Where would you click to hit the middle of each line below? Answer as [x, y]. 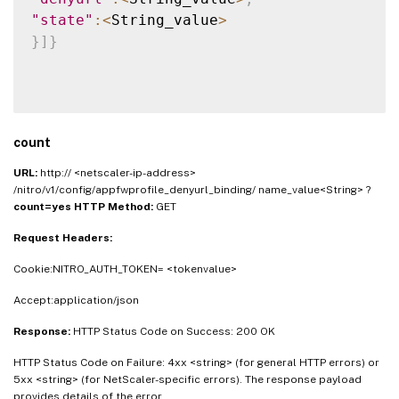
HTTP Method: [115, 207]
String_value [165, 20]
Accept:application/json [76, 301]
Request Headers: [63, 238]
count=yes [44, 207]
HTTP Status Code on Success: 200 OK [174, 332]
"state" [62, 20]
